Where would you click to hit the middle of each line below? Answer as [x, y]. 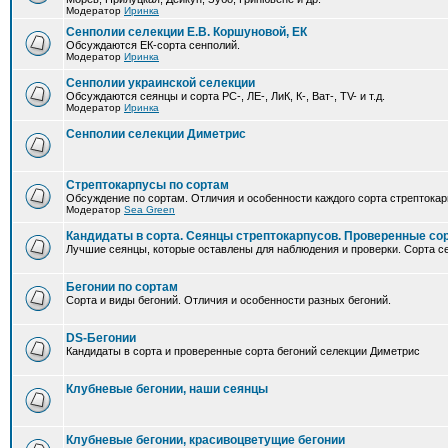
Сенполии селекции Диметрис [156, 134]
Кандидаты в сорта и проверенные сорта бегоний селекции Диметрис [243, 351]
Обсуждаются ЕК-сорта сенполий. [153, 45]
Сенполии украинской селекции [160, 83]
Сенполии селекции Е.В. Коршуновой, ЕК [186, 32]
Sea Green [149, 209]
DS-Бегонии [101, 338]
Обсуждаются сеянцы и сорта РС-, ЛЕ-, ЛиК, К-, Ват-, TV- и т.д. [225, 96]
